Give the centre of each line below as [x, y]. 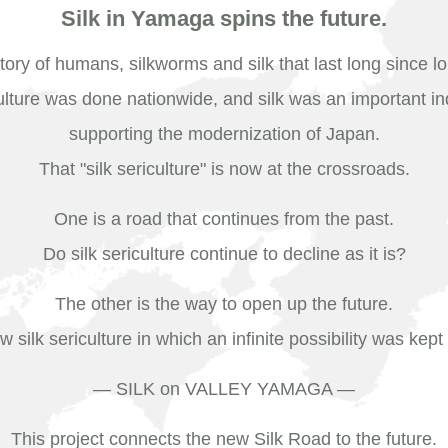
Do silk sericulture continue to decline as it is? [224, 254]
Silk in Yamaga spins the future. [224, 18]
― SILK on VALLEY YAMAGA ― [224, 389]
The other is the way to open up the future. [224, 304]
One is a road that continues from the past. [224, 219]
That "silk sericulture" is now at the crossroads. [224, 169]
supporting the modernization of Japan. [224, 134]
